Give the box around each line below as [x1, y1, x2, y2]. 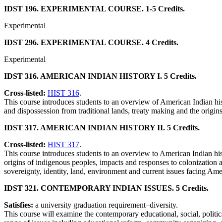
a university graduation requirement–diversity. [35, 201, 178, 210]
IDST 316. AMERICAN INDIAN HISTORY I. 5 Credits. [4, 72, 197, 81]
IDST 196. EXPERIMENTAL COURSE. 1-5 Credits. [4, 4, 185, 13]
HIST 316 [48, 89, 79, 98]
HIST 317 [48, 140, 79, 149]
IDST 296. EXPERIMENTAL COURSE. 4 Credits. [4, 38, 178, 47]
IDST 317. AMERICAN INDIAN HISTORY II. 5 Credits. [4, 123, 200, 132]
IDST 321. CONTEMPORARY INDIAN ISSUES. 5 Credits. [4, 184, 209, 193]
